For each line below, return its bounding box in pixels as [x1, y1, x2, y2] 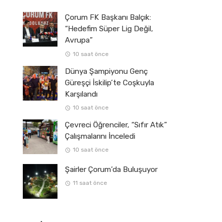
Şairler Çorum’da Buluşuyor [65, 165, 158, 174]
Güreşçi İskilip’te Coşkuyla [65, 78, 154, 87]
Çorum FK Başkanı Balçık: [65, 13, 151, 22]
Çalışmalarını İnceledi [65, 131, 135, 141]
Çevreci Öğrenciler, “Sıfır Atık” [65, 120, 167, 129]
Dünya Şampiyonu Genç [65, 66, 148, 76]
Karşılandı [65, 89, 98, 99]
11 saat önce [72, 179, 107, 186]
